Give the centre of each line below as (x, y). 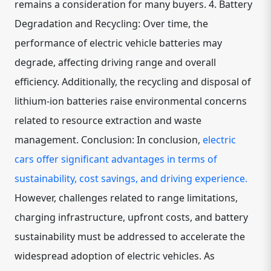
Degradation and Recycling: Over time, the (111, 23)
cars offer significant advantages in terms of (116, 159)
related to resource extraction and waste (108, 120)
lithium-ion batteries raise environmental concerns (131, 101)
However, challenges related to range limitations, (126, 198)
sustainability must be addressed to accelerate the (130, 236)
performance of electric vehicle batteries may (118, 43)
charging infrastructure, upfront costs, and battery (131, 217)
